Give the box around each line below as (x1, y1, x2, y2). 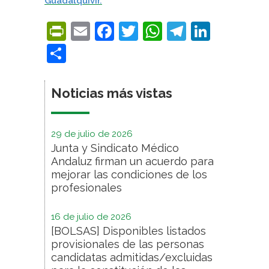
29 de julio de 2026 (51, 128, 133, 139)
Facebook (114, 20, 203, 42)
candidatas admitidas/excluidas (51, 251, 213, 264)
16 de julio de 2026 (51, 211, 131, 222)
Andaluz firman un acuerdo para (51, 155, 214, 168)
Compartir (66, 42, 158, 64)
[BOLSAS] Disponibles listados (51, 225, 206, 237)
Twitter (138, 20, 204, 42)
